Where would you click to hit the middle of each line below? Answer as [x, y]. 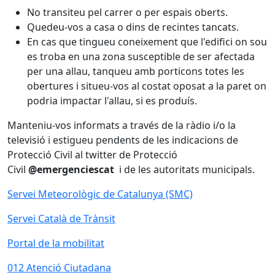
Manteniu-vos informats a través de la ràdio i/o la [122, 125]
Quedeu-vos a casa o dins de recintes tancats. [133, 27]
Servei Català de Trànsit [61, 219]
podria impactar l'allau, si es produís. [112, 101]
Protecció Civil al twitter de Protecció [92, 155]
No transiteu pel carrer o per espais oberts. [127, 12]
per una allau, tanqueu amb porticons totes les [136, 71]
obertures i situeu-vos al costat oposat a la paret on [147, 86]
